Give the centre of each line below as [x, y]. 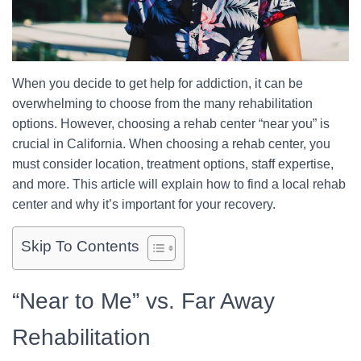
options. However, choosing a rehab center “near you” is [171, 124]
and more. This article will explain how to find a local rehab [179, 185]
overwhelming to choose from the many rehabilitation [162, 104]
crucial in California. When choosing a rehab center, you [171, 144]
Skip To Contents [80, 247]
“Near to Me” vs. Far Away [143, 301]
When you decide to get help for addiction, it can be [158, 84]
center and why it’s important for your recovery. [144, 205]
